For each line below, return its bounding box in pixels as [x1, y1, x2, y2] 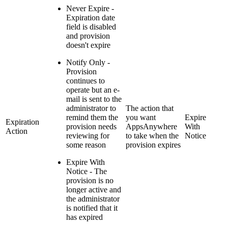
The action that [126, 104, 174, 113]
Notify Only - [66, 58, 110, 67]
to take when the [126, 131, 179, 140]
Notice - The [66, 167, 107, 176]
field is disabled [66, 22, 116, 32]
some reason [66, 140, 106, 150]
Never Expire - [66, 4, 114, 13]
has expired [66, 213, 103, 222]
